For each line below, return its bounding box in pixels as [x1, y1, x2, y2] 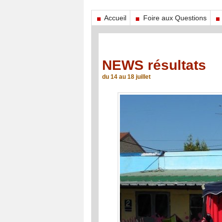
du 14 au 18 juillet [102, 73, 151, 81]
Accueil [102, 14, 126, 22]
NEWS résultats [102, 57, 206, 73]
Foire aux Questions [141, 14, 207, 22]
